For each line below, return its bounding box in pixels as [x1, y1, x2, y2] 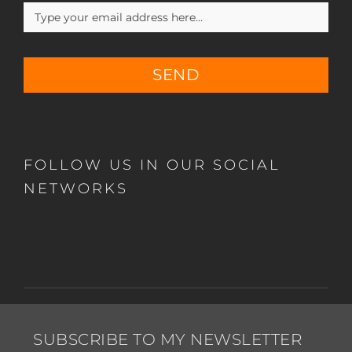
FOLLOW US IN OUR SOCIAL [23, 156, 280, 174]
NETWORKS [23, 179, 128, 197]
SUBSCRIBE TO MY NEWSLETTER [33, 329, 302, 349]
